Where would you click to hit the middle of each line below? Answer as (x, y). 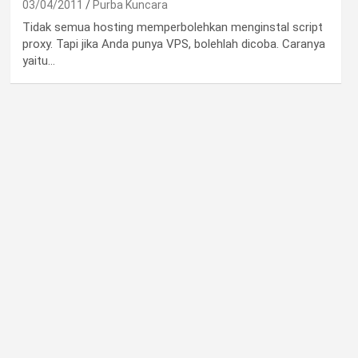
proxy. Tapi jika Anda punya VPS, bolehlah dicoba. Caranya (173, 44)
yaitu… (38, 61)
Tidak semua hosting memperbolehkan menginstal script (172, 27)
